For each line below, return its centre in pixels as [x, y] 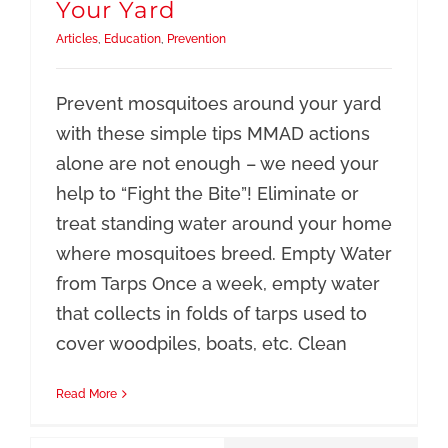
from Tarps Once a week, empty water [217, 284]
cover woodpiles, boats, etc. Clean [201, 344]
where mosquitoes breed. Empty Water [223, 254]
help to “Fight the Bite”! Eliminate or [207, 194]
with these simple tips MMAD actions [212, 134]
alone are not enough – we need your [217, 164]
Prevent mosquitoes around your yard [218, 104]
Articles [76, 39]
